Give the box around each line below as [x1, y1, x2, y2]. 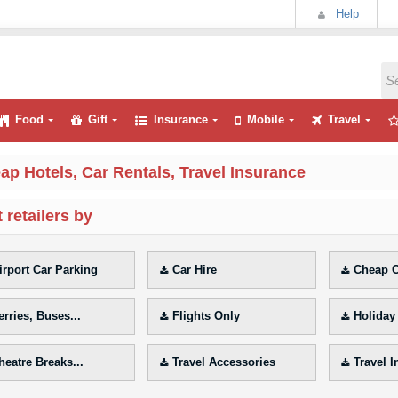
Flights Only [171, 309, 240, 322]
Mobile [246, 113, 284, 126]
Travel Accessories [171, 355, 275, 369]
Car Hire [171, 263, 217, 276]
